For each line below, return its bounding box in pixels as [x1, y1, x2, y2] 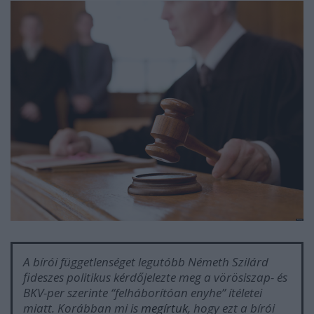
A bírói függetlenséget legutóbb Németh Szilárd [23, 253, 268, 270]
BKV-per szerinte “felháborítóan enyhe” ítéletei [23, 284, 262, 301]
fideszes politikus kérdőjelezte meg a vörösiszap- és [23, 268, 287, 285]
